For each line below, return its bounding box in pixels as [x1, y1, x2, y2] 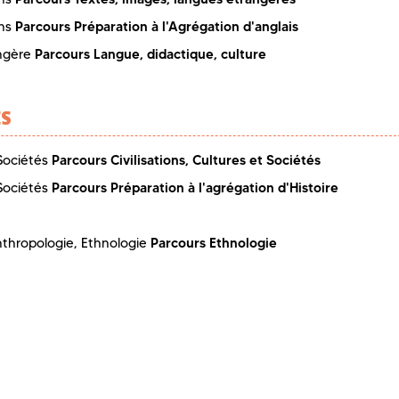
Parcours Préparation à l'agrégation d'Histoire [52, 178, 338, 196]
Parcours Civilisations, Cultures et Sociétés [52, 151, 321, 168]
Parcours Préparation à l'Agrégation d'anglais [15, 18, 298, 36]
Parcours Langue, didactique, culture [35, 45, 266, 63]
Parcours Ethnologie [151, 234, 277, 252]
